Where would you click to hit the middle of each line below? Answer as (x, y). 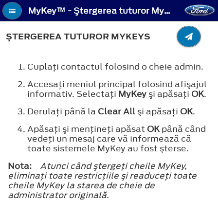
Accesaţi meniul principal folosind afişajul (117, 84)
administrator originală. (58, 195)
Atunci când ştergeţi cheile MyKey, (113, 166)
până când (183, 129)
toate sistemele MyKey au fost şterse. (108, 148)
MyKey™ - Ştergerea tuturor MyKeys (167, 11)
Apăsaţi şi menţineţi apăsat (87, 129)
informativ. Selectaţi (73, 94)
